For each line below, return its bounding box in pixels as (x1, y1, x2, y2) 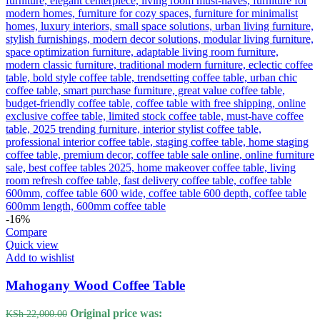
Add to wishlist (6, 251, 74, 264)
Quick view (6, 239, 59, 251)
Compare (6, 226, 47, 239)
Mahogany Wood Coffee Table (6, 278, 185, 294)
